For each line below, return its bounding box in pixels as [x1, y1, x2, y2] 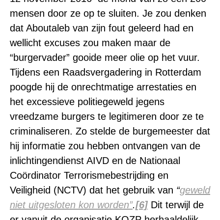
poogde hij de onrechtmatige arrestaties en [10, 82, 196, 92]
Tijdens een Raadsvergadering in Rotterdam [10, 67, 201, 78]
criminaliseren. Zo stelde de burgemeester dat [10, 126, 210, 137]
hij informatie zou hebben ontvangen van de [10, 140, 200, 151]
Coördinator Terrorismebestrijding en [10, 170, 168, 181]
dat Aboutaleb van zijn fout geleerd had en [10, 23, 193, 33]
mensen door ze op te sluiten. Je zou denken [10, 8, 206, 19]
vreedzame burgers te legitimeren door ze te [10, 111, 204, 122]
